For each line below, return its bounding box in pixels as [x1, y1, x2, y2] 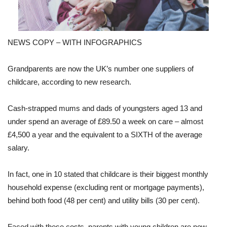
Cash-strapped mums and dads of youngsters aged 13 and [8, 104, 202, 113]
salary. [8, 143, 29, 153]
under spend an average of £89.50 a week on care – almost [8, 117, 203, 126]
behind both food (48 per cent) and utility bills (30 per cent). [8, 196, 200, 205]
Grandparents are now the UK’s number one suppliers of [8, 64, 194, 73]
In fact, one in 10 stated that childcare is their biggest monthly [8, 170, 208, 179]
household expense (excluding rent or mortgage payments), [8, 183, 204, 192]
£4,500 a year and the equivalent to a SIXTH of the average [8, 130, 202, 139]
